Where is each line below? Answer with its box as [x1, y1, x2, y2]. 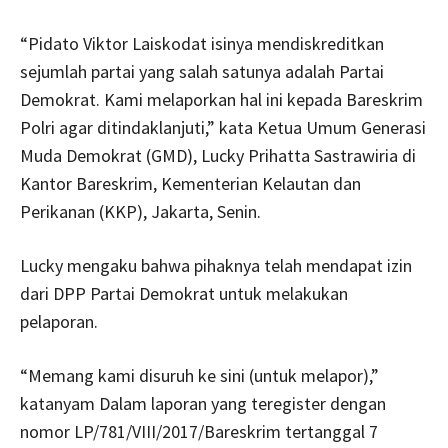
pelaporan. [20, 310, 98, 334]
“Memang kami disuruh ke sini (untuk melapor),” [20, 364, 379, 388]
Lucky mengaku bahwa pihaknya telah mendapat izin [20, 254, 412, 278]
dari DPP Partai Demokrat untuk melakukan [20, 282, 348, 306]
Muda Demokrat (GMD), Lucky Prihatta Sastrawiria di [20, 144, 416, 168]
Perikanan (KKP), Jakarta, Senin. [20, 200, 261, 224]
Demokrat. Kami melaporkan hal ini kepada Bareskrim [20, 88, 423, 112]
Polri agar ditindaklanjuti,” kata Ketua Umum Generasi [20, 116, 426, 140]
